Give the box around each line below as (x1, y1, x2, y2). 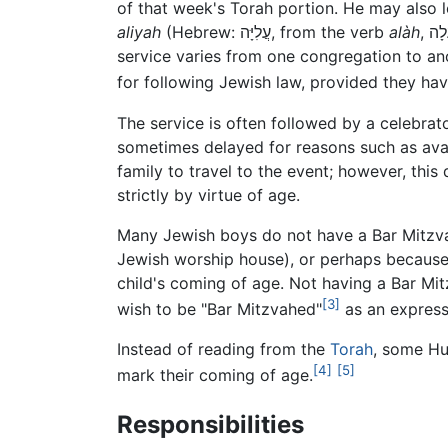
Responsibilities (117, 410, 304, 440)
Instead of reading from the (117, 338, 330, 359)
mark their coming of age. (117, 365, 313, 386)
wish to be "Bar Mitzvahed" (117, 298, 322, 319)
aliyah (117, 22, 161, 43)
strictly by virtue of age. (117, 184, 300, 205)
